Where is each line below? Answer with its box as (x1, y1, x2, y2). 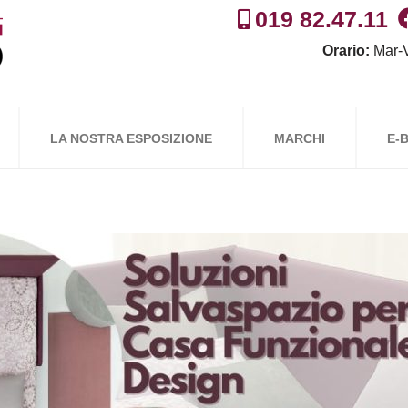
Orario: (321, 43, 370, 58)
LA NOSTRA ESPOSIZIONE (49, 130, 212, 146)
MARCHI (273, 130, 325, 146)
